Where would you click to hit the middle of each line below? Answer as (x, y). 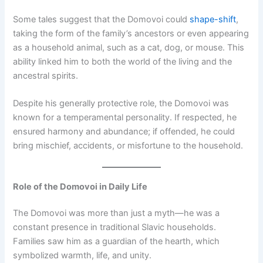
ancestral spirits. (46, 75)
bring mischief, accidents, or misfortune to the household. (128, 146)
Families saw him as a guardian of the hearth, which (117, 242)
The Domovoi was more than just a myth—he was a (117, 213)
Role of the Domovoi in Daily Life (80, 186)
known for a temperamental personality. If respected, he (125, 118)
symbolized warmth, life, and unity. (82, 256)
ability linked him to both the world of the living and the (123, 61)
